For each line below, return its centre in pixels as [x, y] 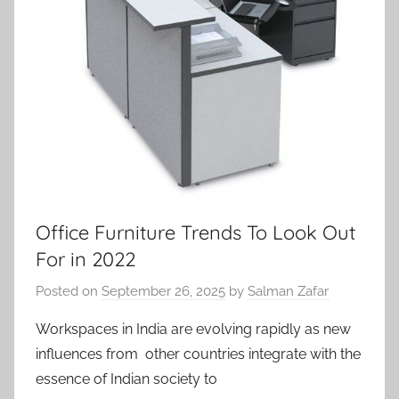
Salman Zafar [288, 291]
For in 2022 [85, 259]
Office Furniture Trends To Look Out [195, 232]
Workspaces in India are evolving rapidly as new [193, 329]
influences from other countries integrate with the [198, 354]
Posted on [69, 291]
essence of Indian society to [128, 379]
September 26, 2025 [163, 291]
